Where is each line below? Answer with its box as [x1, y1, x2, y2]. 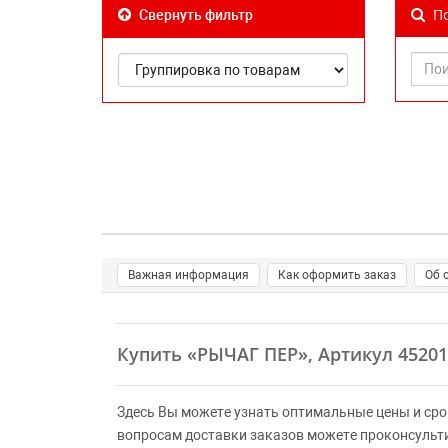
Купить [117, 342, 187, 366]
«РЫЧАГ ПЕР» [187, 342, 308, 366]
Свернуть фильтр [136, 7, 253, 23]
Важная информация [128, 268, 249, 282]
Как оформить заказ [278, 268, 396, 282]
